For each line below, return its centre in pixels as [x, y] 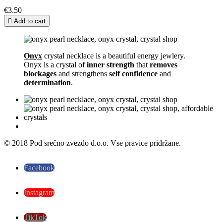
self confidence [133, 73]
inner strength [111, 64]
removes [164, 64]
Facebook [39, 167]
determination [47, 82]
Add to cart [30, 21]
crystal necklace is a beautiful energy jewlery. [114, 55]
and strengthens [83, 73]
